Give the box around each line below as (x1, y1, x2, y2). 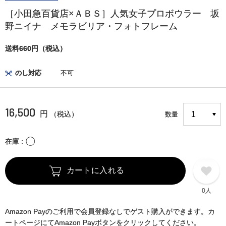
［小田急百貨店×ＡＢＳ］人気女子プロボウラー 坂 (5, 9, 219, 19)
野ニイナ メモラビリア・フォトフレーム (5, 21, 178, 32)
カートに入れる (66, 166, 125, 175)
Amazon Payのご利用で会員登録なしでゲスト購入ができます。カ (5, 207, 215, 216)
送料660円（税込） (5, 44, 67, 53)
